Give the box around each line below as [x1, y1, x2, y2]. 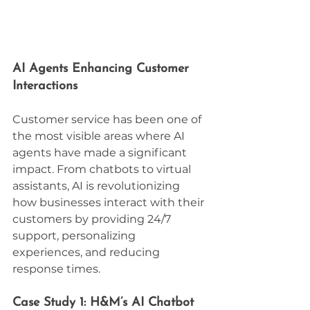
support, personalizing [12, 229, 138, 243]
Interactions [12, 80, 77, 93]
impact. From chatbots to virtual [12, 163, 194, 176]
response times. [12, 262, 100, 276]
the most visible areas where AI [12, 129, 188, 143]
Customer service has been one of [12, 113, 204, 127]
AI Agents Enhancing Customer [12, 62, 193, 76]
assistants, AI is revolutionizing [12, 179, 183, 193]
